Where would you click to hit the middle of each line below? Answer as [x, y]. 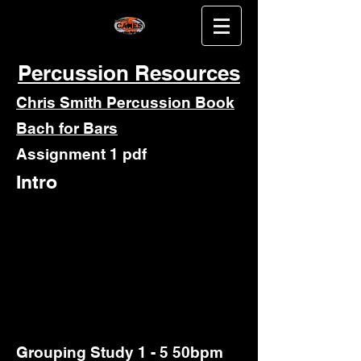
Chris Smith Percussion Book [125, 102]
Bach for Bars [67, 128]
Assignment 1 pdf [83, 154]
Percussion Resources [129, 73]
